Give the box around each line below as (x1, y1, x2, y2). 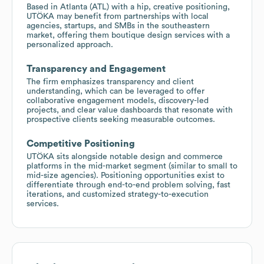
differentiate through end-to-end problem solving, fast (27, 180, 230, 189)
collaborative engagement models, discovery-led (27, 96, 209, 105)
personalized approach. (27, 40, 113, 49)
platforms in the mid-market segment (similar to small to (27, 161, 237, 170)
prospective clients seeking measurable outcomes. (27, 115, 215, 124)
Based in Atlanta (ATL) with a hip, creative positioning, (27, 2, 230, 11)
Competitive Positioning (27, 138, 135, 148)
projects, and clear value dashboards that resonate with (27, 105, 233, 114)
